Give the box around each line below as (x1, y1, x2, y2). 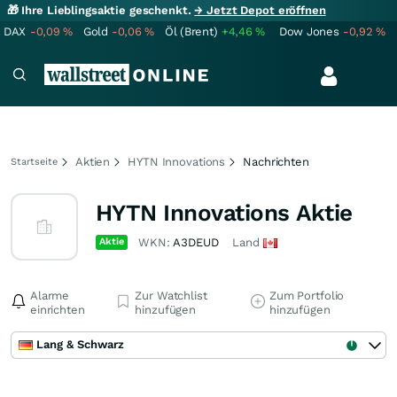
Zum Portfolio (269, 289, 345, 302)
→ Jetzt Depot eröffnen (194, 4, 326, 17)
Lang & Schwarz (36, 338, 124, 351)
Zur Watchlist (135, 289, 207, 302)
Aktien (75, 155, 111, 168)
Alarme (30, 289, 70, 302)
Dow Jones (279, 25, 339, 38)
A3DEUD (173, 236, 219, 249)
